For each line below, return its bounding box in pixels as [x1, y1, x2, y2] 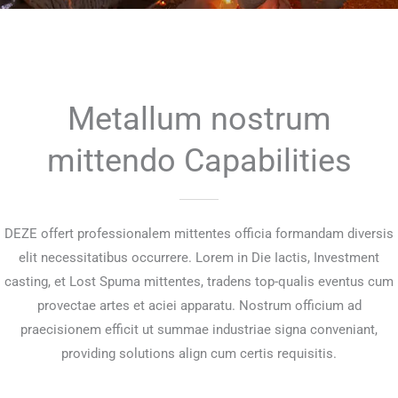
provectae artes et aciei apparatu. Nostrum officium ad [36, 297, 362, 314]
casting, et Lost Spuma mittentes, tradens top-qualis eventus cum [4, 273, 394, 290]
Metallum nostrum [67, 99, 331, 138]
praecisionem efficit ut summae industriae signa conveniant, [20, 321, 378, 338]
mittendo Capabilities [46, 140, 352, 179]
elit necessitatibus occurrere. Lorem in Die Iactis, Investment [19, 249, 379, 266]
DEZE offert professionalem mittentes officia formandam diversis [4, 225, 394, 242]
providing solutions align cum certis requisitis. [61, 345, 337, 362]
